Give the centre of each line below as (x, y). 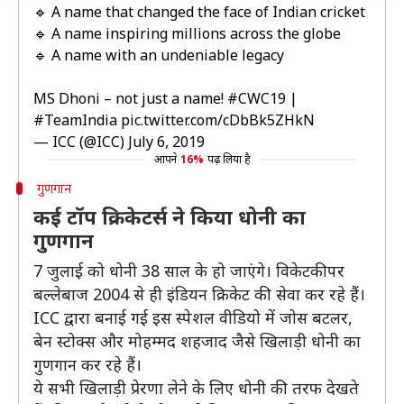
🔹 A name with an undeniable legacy (159, 55)
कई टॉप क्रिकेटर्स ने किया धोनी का (170, 216)
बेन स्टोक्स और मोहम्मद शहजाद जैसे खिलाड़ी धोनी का (197, 341)
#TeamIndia (75, 120)
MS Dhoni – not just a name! (130, 98)
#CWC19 (257, 98)
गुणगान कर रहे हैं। (87, 364)
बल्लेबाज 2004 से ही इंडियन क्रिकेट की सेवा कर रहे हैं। (199, 294)
